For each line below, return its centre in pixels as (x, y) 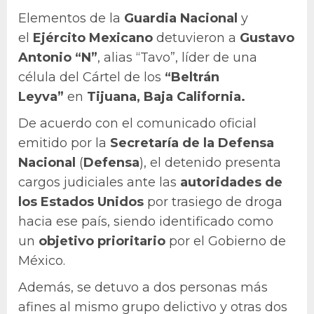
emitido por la (64, 143)
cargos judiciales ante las (97, 182)
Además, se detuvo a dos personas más (143, 287)
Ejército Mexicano (93, 37)
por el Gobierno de (226, 241)
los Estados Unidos (83, 202)
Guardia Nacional (181, 18)
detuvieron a (196, 37)
